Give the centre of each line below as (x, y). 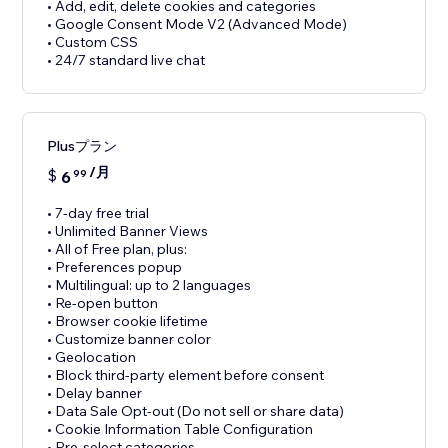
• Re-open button (103, 303)
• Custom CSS (93, 42)
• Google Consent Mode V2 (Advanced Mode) (197, 24)
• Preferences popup (115, 267)
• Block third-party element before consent (186, 375)
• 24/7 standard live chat (126, 60)
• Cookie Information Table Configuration (180, 429)
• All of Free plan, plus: (117, 249)
